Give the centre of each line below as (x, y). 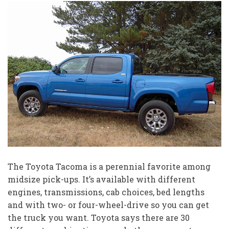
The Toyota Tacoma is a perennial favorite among (109, 166)
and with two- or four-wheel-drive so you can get (108, 204)
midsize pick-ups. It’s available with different (101, 179)
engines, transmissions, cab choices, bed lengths (106, 192)
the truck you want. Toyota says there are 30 (99, 217)
